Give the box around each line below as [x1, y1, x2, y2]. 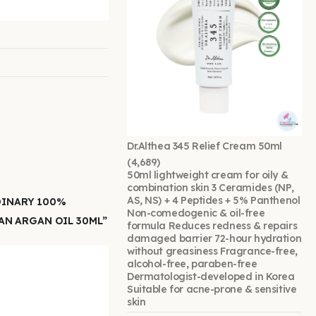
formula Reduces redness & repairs [127, 219, 298, 233]
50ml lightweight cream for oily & [127, 169, 288, 182]
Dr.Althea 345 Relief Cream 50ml [127, 140, 282, 153]
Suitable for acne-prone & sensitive [127, 283, 297, 296]
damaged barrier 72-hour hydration [127, 232, 302, 245]
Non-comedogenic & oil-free [127, 207, 265, 220]
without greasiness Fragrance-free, [127, 245, 298, 258]
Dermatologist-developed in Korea [127, 270, 295, 284]
